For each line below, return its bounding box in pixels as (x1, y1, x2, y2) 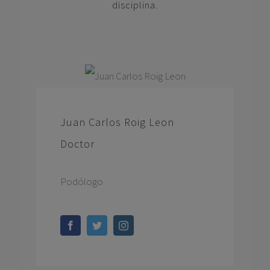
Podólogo (60, 175, 103, 189)
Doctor (60, 137, 95, 151)
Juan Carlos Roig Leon (60, 115, 174, 130)
